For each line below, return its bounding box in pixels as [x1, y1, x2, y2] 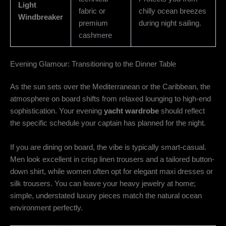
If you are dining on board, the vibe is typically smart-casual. [10, 143, 206, 151]
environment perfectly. [10, 203, 83, 212]
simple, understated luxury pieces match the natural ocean [10, 191, 202, 200]
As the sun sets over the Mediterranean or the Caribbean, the [10, 83, 210, 91]
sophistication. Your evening [10, 107, 104, 116]
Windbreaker [18, 13, 63, 21]
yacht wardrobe [104, 107, 159, 116]
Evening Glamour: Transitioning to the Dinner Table [10, 60, 176, 68]
